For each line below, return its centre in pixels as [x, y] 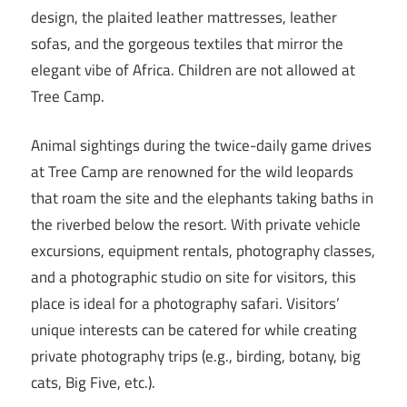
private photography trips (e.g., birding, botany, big [196, 357]
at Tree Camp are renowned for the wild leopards [192, 172]
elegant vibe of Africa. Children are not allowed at [193, 69]
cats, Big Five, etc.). [93, 383]
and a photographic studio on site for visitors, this [194, 278]
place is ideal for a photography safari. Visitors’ [185, 304]
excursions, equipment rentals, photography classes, [203, 251]
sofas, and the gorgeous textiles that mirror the [187, 43]
